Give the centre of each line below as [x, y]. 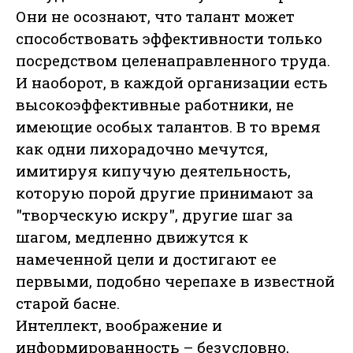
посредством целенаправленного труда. [173, 61]
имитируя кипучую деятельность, [153, 171]
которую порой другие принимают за [165, 193]
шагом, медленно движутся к [132, 237]
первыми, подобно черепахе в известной [175, 281]
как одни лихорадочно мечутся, [142, 149]
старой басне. [68, 303]
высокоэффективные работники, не [155, 105]
